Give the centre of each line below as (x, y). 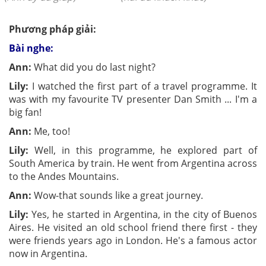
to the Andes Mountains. (64, 177)
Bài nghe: (31, 48)
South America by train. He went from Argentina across (133, 164)
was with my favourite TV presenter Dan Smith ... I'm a (133, 99)
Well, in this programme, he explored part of (143, 151)
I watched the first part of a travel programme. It (143, 86)
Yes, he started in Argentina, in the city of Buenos (143, 215)
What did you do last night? (94, 67)
